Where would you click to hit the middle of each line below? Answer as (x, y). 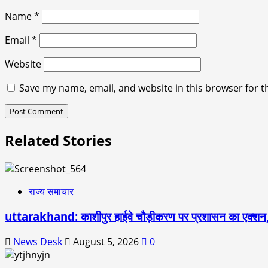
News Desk (39, 241)
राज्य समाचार (51, 191)
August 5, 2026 (106, 241)
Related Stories (58, 140)
